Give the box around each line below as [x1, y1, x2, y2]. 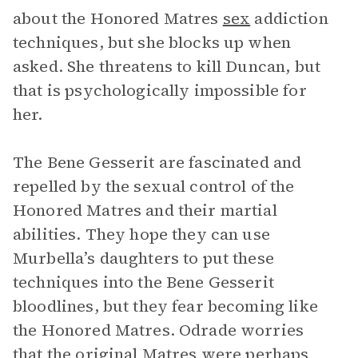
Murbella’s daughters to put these [13, 247, 274, 269]
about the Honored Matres [13, 7, 223, 30]
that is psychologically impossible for [13, 79, 307, 101]
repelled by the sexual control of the [13, 175, 295, 197]
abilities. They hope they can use [13, 223, 270, 245]
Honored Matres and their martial [13, 199, 277, 221]
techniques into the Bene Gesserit [13, 271, 274, 293]
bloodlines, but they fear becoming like [13, 295, 318, 317]
